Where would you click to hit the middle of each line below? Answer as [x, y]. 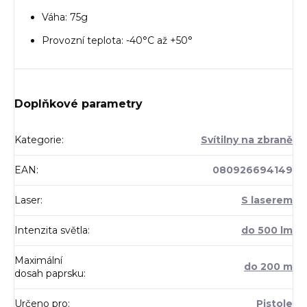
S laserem [267, 200]
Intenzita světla [51, 231]
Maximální [38, 261]
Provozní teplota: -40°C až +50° [117, 41]
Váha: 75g [65, 17]
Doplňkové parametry [78, 104]
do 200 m [268, 267]
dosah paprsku [49, 274]
